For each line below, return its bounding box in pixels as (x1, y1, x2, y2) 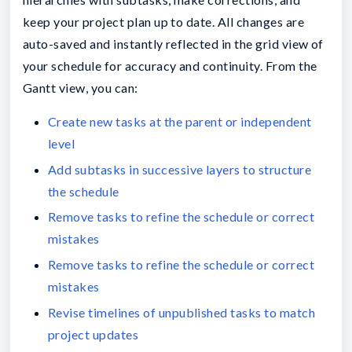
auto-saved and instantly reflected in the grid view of (23, 35, 324, 51)
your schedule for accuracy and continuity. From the (23, 57, 317, 73)
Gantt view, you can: (23, 79, 138, 95)
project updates (48, 326, 139, 342)
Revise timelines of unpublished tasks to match (48, 304, 316, 320)
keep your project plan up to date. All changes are (23, 13, 305, 29)
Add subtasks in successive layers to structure (48, 161, 312, 177)
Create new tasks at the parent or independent (48, 113, 312, 129)
